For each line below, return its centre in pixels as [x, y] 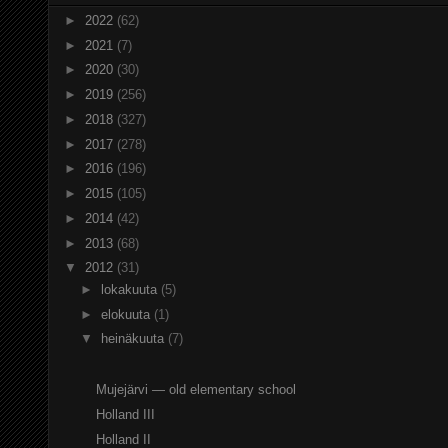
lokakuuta [130, 289]
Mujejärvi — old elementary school [196, 390]
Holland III [126, 414]
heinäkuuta [134, 339]
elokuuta [127, 314]
